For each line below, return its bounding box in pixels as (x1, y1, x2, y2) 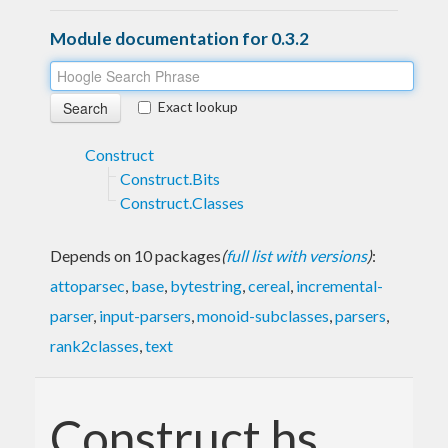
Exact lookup (158, 97, 238, 115)
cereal (248, 275, 290, 295)
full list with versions (226, 245, 367, 265)
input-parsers (99, 305, 191, 325)
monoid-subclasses (197, 305, 329, 325)
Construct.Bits (120, 168, 220, 188)
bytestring (170, 275, 242, 295)
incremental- (296, 275, 383, 295)
